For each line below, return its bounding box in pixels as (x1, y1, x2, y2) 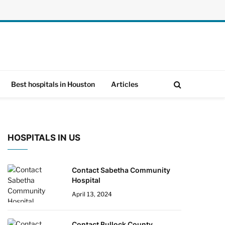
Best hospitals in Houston (11, 79, 95, 88)
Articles (111, 79, 138, 88)
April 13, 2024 (72, 190, 112, 198)
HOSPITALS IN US (8, 133, 80, 143)
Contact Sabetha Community (72, 166, 170, 174)
